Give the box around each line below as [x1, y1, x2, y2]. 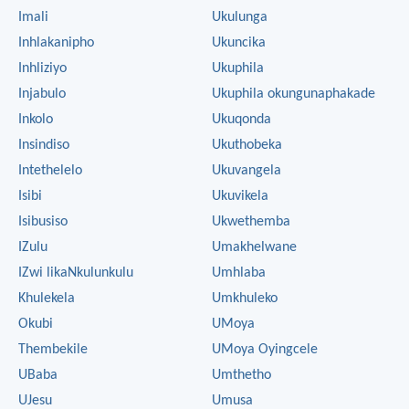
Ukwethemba [212, 214, 290, 229]
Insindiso [18, 137, 69, 152]
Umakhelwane [212, 239, 297, 255]
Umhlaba [212, 265, 266, 280]
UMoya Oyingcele [212, 341, 318, 357]
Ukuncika [212, 35, 266, 50]
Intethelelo [18, 163, 82, 178]
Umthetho [212, 367, 271, 383]
